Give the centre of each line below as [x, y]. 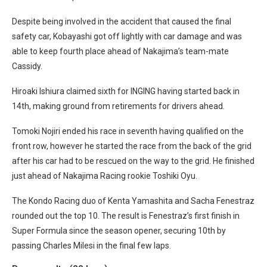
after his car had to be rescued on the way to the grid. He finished [133, 161]
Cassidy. [27, 66]
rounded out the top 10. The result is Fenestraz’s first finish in [126, 215]
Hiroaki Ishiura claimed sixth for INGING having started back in [126, 91]
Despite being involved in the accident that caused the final [122, 21]
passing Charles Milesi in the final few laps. [91, 245]
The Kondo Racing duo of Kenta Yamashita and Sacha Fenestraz [133, 201]
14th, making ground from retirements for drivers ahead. [118, 106]
